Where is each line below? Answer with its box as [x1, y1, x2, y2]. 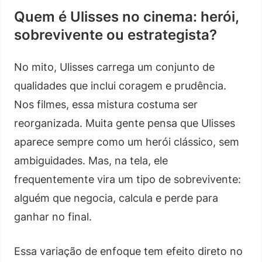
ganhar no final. [14, 210, 92, 223]
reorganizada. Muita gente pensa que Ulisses [14, 116, 235, 129]
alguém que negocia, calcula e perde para [14, 191, 218, 204]
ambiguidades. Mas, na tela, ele [14, 154, 168, 167]
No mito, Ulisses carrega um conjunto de [14, 60, 215, 73]
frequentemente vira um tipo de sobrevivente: [14, 173, 241, 185]
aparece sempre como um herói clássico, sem [14, 135, 239, 148]
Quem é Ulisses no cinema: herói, [14, 8, 239, 25]
